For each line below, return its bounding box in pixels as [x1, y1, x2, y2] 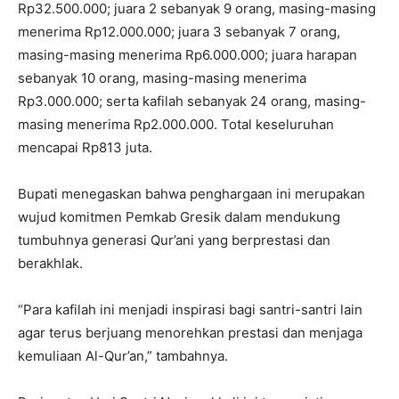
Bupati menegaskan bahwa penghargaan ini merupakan [18, 185, 365, 203]
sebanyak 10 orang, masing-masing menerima [18, 69, 306, 87]
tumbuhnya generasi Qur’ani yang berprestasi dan [18, 232, 330, 249]
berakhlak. [18, 255, 83, 273]
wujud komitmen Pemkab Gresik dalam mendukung [18, 208, 340, 226]
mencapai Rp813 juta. [18, 139, 152, 157]
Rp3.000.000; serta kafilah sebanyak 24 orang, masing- [18, 93, 366, 110]
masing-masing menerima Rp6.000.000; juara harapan [18, 46, 357, 64]
